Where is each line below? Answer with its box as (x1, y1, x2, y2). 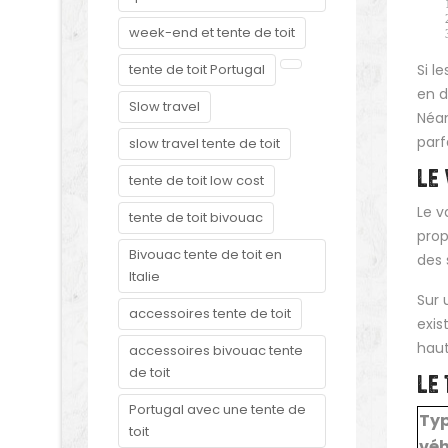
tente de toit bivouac (129, 208, 263, 227)
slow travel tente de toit (129, 134, 280, 153)
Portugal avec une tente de (129, 400, 306, 419)
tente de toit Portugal (129, 60, 265, 79)
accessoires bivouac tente (129, 341, 303, 360)
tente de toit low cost (129, 171, 264, 190)
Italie (129, 267, 160, 286)
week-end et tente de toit (129, 23, 295, 42)
